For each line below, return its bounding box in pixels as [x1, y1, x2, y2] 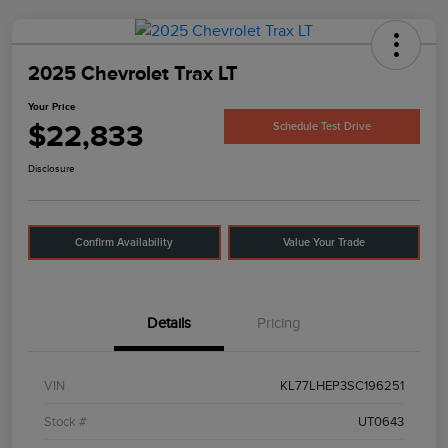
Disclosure [28, 163, 75, 175]
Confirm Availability [75, 237, 174, 249]
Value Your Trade [282, 237, 365, 249]
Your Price [28, 101, 76, 113]
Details [147, 315, 191, 332]
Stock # [44, 414, 87, 430]
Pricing [257, 315, 301, 332]
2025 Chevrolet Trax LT [28, 62, 238, 85]
